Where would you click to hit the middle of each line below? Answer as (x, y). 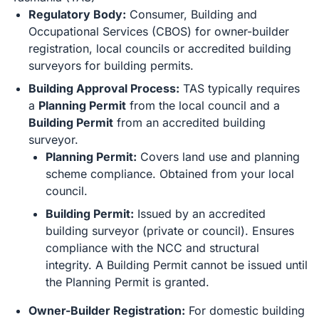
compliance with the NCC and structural (152, 248)
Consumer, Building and (192, 14)
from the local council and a (203, 105)
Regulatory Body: (77, 14)
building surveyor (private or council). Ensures (170, 231)
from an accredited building (189, 122)
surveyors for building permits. (111, 66)
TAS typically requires (240, 88)
